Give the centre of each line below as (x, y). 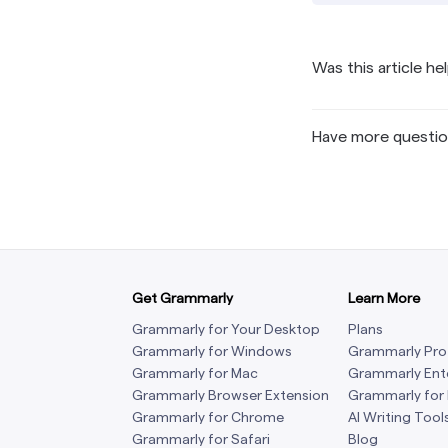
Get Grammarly (182, 298)
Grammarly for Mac (195, 373)
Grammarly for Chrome (208, 417)
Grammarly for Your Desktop (226, 329)
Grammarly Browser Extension (230, 395)
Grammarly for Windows (212, 351)
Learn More (384, 298)
